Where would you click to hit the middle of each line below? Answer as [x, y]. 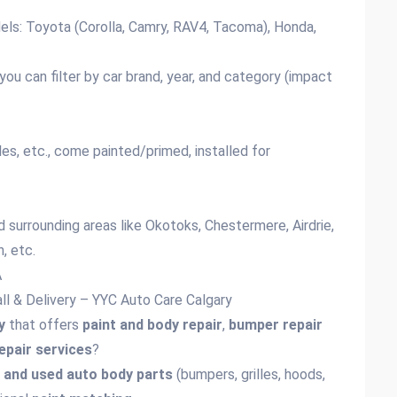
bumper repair [276, 325]
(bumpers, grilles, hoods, [249, 374]
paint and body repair [152, 325]
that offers [44, 325]
